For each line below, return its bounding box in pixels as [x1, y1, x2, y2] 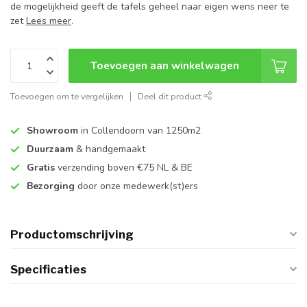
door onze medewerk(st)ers [75, 180, 198, 193]
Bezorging [27, 180, 75, 193]
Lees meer [26, 14, 71, 28]
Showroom [27, 124, 78, 138]
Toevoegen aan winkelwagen [90, 58, 239, 73]
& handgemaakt [73, 143, 145, 156]
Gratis [27, 161, 55, 175]
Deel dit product [138, 90, 204, 103]
